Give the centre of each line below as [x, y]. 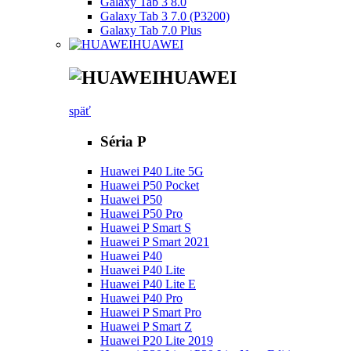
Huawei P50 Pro [141, 214]
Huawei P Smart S [146, 228]
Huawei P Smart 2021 [155, 242]
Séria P [123, 141]
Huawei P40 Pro [141, 299]
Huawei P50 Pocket [150, 186]
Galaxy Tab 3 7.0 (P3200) [165, 16]
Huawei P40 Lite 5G [152, 172]
